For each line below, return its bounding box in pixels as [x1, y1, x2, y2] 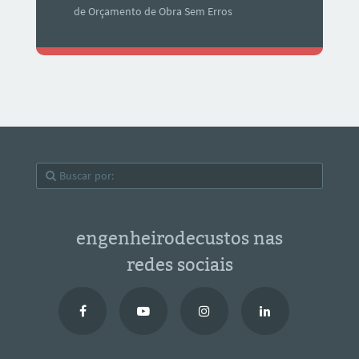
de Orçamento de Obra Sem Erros [74, 4, 233, 19]
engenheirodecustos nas [76, 228, 283, 250]
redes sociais [126, 254, 233, 276]
